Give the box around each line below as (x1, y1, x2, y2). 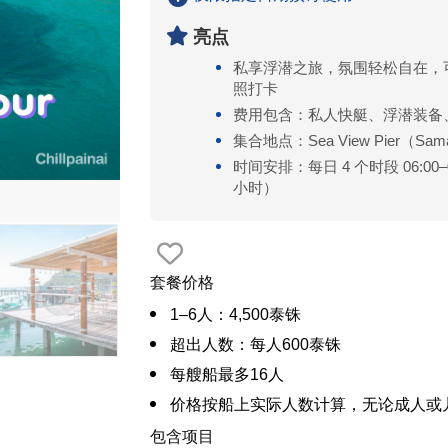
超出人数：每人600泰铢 (169, 336, 341, 353)
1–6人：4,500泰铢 (169, 306, 301, 323)
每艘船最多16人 (169, 366, 284, 383)
